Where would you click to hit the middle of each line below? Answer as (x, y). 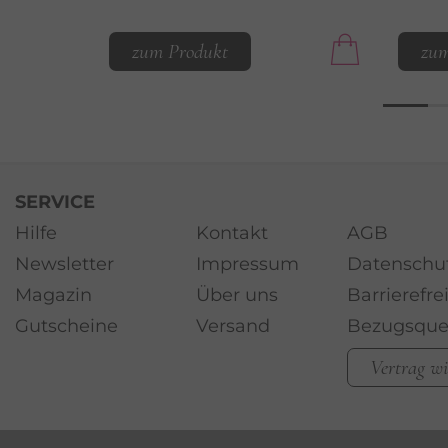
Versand (233, 325)
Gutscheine (66, 325)
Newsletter (64, 263)
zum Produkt (180, 51)
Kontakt (232, 232)
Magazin (53, 294)
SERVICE (55, 201)
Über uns (237, 294)
